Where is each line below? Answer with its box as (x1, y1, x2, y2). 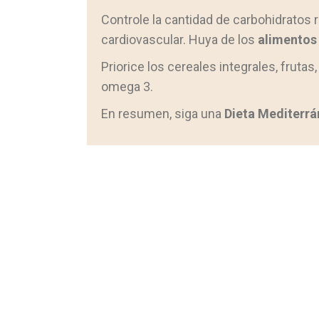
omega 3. (101, 79, 153, 94)
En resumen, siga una (101, 106, 224, 121)
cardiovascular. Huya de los (101, 32, 258, 47)
